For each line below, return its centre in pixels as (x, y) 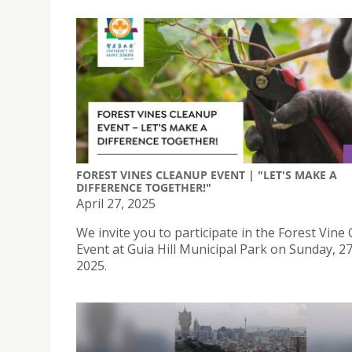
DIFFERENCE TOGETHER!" (144, 188)
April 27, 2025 (116, 204)
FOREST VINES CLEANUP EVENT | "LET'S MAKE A (207, 175)
